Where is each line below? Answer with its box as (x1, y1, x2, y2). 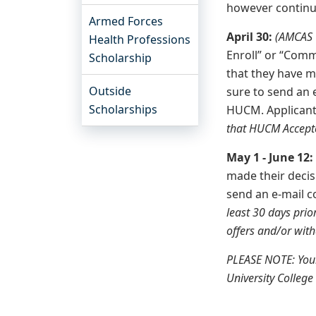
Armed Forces (89, 13, 163, 29)
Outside (89, 83, 131, 99)
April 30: (226, 29, 276, 44)
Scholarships (89, 102, 157, 117)
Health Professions (89, 32, 190, 47)
